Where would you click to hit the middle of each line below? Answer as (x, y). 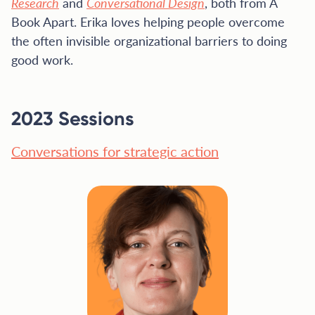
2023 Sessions (73, 118)
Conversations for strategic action (115, 151)
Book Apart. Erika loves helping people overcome (148, 21)
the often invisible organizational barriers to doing (149, 40)
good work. (42, 59)
